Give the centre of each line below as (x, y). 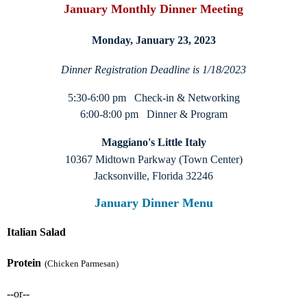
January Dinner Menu (153, 203)
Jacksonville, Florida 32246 (153, 176)
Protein (24, 263)
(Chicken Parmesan (80, 264)
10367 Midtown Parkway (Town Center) (153, 160)
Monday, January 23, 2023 (153, 40)
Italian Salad (36, 232)
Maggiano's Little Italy (153, 143)
